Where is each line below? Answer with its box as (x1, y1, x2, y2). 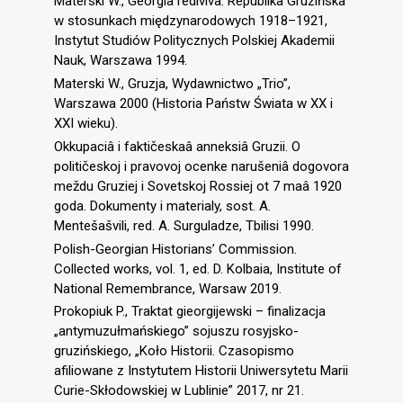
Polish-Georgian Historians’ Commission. (54, 240, 297, 257)
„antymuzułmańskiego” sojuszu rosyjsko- (54, 323, 299, 340)
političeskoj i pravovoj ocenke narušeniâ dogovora (54, 157, 349, 175)
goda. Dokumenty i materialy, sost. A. (54, 197, 271, 214)
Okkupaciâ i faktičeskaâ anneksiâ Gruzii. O (54, 138, 300, 155)
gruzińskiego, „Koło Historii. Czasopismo (54, 343, 294, 360)
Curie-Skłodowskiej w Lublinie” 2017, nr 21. (54, 382, 304, 399)
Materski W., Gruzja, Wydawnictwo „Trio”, (54, 76, 291, 93)
